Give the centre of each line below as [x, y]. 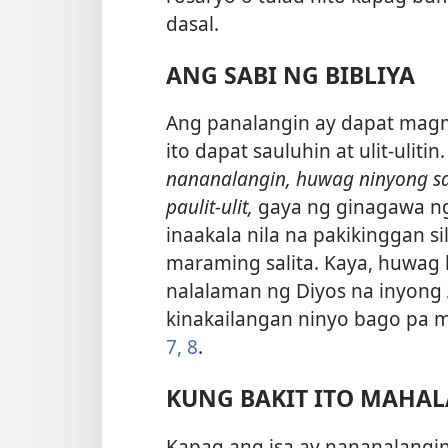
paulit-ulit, [212, 207]
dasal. [192, 23]
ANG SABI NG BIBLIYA [290, 74]
